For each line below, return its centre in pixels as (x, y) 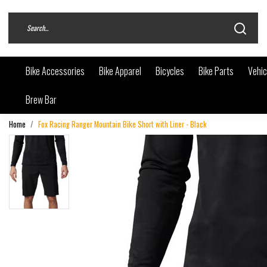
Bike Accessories (55, 71)
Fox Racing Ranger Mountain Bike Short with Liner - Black (122, 124)
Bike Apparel (120, 71)
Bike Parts (216, 71)
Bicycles (170, 71)
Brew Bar (41, 99)
